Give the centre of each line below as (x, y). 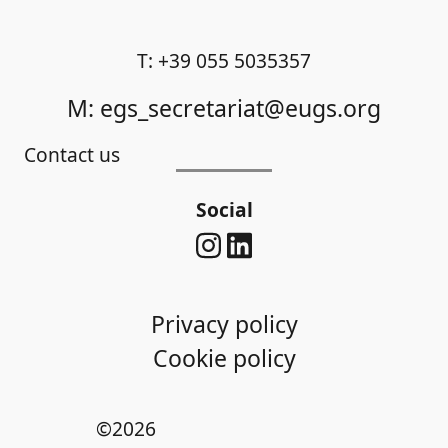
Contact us (72, 154)
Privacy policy (224, 323)
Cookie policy (224, 357)
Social (224, 209)
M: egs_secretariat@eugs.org (224, 108)
